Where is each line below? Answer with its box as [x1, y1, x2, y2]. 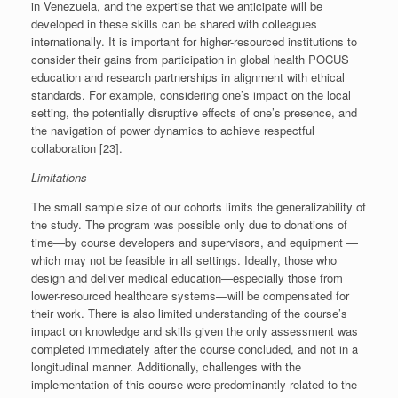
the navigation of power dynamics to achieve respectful [31, 122, 314, 139]
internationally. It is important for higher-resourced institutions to [31, 33, 357, 51]
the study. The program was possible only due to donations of [31, 216, 347, 234]
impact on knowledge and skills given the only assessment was [31, 322, 358, 340]
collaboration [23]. [31, 139, 123, 157]
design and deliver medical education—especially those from [31, 269, 343, 287]
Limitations [31, 169, 87, 187]
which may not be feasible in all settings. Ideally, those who [31, 251, 337, 269]
